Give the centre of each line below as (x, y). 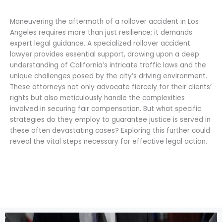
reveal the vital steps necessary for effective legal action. (109, 141)
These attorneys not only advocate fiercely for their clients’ (111, 87)
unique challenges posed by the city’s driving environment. (109, 76)
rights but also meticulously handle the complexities (97, 98)
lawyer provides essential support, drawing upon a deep (105, 54)
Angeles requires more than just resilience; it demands (101, 32)
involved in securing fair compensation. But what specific (106, 109)
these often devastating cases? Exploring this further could (110, 130)
